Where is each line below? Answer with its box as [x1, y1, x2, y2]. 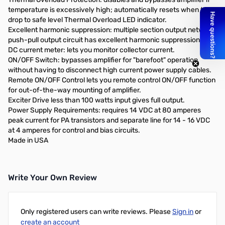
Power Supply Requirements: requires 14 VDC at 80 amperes [8, 106, 201, 115]
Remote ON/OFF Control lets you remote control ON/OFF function [8, 76, 215, 84]
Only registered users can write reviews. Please [21, 207, 172, 216]
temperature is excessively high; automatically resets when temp [8, 6, 217, 14]
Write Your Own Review [8, 173, 97, 182]
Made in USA [8, 136, 48, 145]
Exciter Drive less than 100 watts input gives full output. [8, 96, 185, 104]
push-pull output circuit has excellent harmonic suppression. [8, 36, 202, 44]
